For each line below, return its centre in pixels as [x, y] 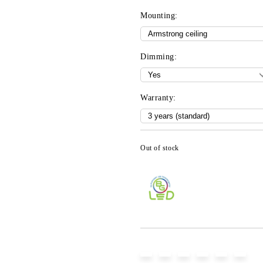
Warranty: [159, 98]
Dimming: [159, 57]
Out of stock [160, 148]
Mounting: [159, 16]
